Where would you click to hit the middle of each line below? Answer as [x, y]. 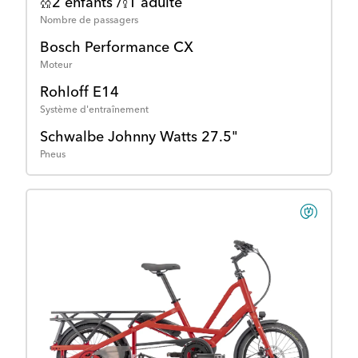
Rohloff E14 [80, 93]
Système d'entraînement [94, 111]
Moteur [56, 66]
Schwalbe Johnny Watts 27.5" [139, 138]
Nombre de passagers [89, 21]
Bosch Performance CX [117, 48]
